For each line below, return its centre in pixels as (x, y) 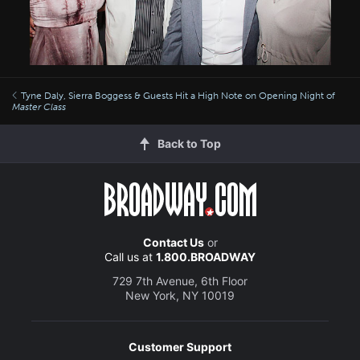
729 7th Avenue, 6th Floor (180, 281)
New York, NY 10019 (180, 295)
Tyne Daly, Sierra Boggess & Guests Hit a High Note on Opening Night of (178, 96)
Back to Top (189, 143)
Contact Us (173, 242)
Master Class (39, 107)
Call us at (130, 257)
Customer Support (180, 347)
